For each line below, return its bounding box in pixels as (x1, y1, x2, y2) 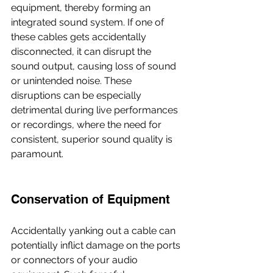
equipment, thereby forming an (11, 1, 153, 13)
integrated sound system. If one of (11, 16, 166, 28)
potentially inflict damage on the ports (11, 239, 183, 251)
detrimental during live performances (11, 104, 180, 116)
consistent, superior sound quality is (11, 133, 175, 145)
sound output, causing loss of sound (11, 60, 179, 72)
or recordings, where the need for (11, 118, 164, 130)
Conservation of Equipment (11, 191, 170, 207)
